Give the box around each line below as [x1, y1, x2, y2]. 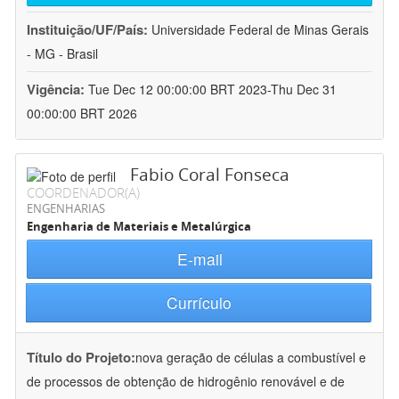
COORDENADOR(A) [27, 183, 140, 202]
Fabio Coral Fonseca [130, 163, 289, 187]
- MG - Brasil [27, 45, 98, 63]
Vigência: [27, 79, 88, 100]
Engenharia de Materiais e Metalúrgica [27, 218, 251, 235]
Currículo [166, 291, 232, 314]
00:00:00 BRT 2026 [27, 104, 137, 123]
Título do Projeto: [27, 347, 135, 368]
